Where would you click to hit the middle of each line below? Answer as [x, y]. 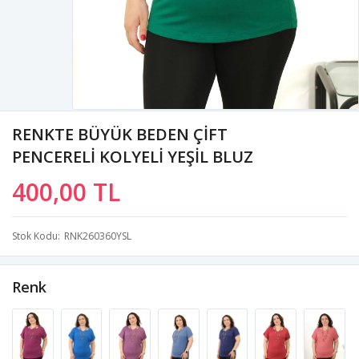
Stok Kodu [35, 236]
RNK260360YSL [98, 236]
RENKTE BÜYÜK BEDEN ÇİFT [120, 134]
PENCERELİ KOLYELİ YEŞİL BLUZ [133, 156]
